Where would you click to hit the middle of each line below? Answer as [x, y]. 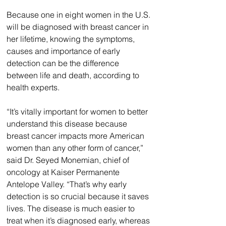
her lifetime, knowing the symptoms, [72, 39]
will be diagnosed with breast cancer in [79, 27]
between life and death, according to [74, 75]
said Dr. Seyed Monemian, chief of [69, 160]
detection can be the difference [64, 63]
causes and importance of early [64, 51]
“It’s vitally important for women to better [78, 112]
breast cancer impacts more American [76, 136]
